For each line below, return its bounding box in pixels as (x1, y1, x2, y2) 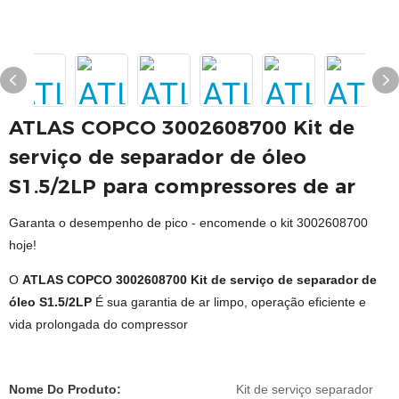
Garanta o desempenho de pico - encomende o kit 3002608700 (9, 216, 368, 230)
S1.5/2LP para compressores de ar (9, 175, 355, 199)
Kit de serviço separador (236, 382, 373, 396)
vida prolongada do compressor (9, 317, 188, 331)
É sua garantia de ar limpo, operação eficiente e (95, 295, 366, 309)
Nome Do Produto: (9, 382, 121, 396)
